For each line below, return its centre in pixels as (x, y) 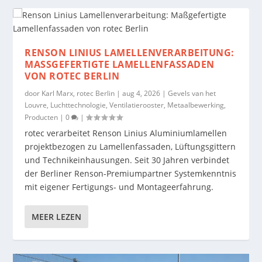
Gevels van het (192, 93)
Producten (42, 117)
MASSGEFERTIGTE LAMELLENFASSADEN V (120, 64)
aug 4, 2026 (142, 93)
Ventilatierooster (137, 105)
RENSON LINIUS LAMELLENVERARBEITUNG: (130, 52)
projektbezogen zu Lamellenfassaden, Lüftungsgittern (130, 146)
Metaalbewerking (196, 105)
